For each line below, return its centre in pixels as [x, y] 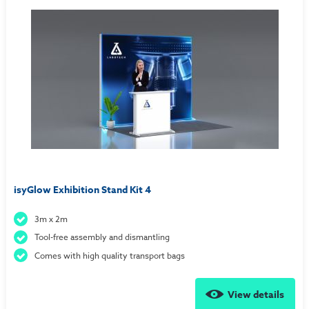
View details [256, 295]
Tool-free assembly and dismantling [102, 237]
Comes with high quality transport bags [110, 255]
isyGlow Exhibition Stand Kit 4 [82, 190]
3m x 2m [51, 219]
